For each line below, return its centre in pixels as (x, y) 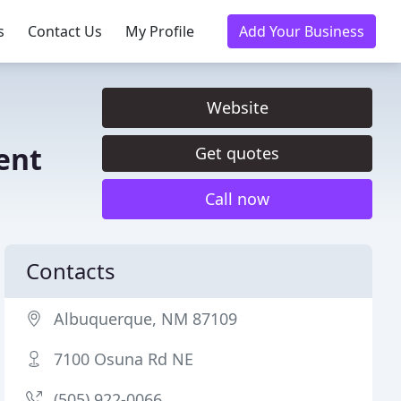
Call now (237, 199)
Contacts (71, 271)
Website (237, 107)
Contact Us (65, 31)
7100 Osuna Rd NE (124, 359)
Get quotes (237, 153)
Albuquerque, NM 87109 (146, 319)
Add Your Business (302, 31)
